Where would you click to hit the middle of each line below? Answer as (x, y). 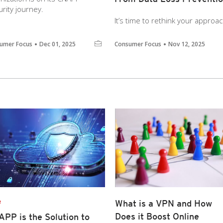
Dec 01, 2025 (57, 44)
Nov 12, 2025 (187, 44)
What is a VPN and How (164, 203)
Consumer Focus (138, 44)
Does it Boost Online (157, 216)
